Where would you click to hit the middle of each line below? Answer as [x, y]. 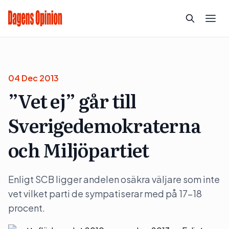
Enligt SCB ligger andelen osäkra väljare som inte [114, 179]
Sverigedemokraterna [105, 125]
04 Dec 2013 [33, 78]
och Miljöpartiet [79, 150]
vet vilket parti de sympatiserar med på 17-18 [105, 193]
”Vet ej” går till [72, 100]
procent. [27, 208]
